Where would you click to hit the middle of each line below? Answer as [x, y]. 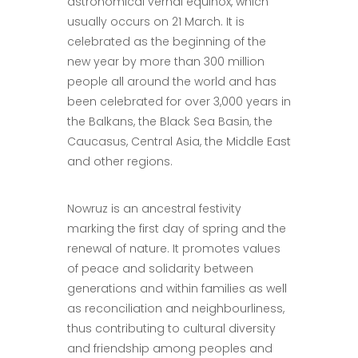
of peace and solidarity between [160, 268]
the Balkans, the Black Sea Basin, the [170, 121]
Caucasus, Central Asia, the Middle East [179, 141]
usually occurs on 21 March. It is [156, 22]
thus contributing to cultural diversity [171, 328]
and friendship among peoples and [170, 348]
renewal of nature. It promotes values [174, 249]
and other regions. [120, 161]
